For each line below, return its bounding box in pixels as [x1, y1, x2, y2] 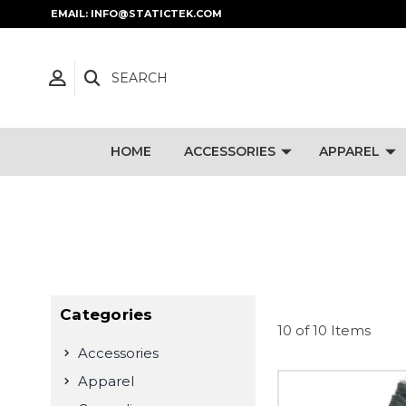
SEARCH [111, 69, 168, 86]
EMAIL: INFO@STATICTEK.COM [51, 7, 222, 20]
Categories [60, 305, 153, 324]
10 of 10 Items [277, 322, 371, 339]
